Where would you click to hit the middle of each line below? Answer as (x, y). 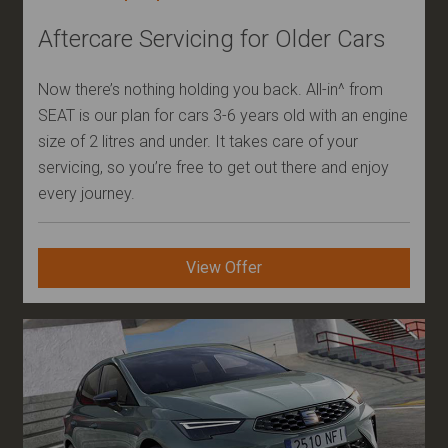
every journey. (86, 194)
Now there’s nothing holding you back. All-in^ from (210, 90)
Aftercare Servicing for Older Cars (212, 39)
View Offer (224, 268)
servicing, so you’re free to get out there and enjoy (213, 168)
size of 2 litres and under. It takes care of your (198, 142)
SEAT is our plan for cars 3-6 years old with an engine (223, 116)
